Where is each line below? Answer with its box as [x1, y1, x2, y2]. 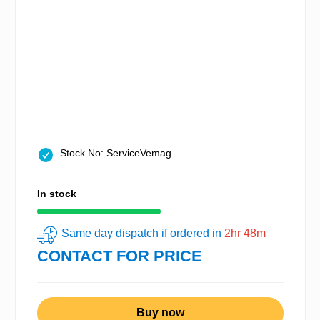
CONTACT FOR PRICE [37, 246, 202, 265]
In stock [37, 188, 76, 200]
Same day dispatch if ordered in [61, 227, 224, 240]
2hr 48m [224, 227, 266, 240]
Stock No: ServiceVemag [60, 147, 171, 159]
